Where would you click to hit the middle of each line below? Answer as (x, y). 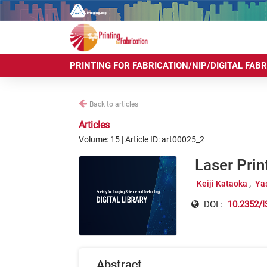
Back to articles (114, 104)
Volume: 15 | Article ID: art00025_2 (142, 139)
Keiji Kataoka (222, 184)
